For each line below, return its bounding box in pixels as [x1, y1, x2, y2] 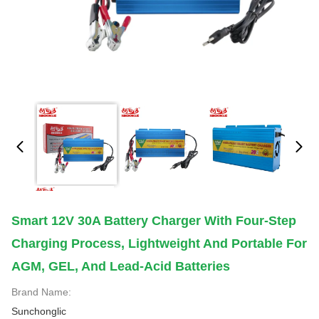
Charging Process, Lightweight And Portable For [11, 236, 307, 251]
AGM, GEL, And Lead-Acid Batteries [11, 259, 230, 273]
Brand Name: [11, 286, 71, 298]
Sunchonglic [11, 305, 66, 317]
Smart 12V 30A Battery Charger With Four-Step [11, 214, 296, 228]
